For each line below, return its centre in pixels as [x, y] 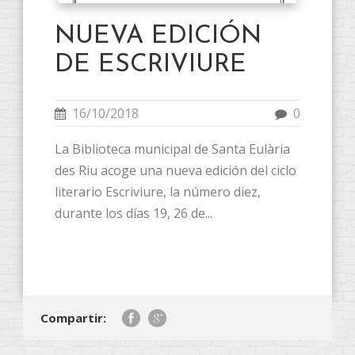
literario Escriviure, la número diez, [158, 191]
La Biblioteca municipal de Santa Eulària [172, 149]
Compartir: [73, 317]
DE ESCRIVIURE [151, 65]
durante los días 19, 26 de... [134, 213]
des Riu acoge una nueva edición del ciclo [176, 170]
